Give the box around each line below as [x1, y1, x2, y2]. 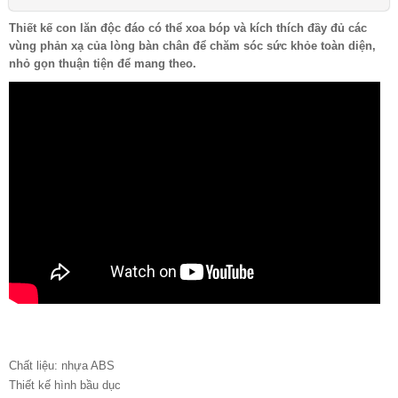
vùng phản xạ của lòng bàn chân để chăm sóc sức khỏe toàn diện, [9, 39, 376, 53]
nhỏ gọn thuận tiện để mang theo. [9, 57, 196, 71]
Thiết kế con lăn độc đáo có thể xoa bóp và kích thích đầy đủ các [9, 21, 367, 36]
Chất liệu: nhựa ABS [9, 359, 115, 373]
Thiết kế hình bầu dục [9, 378, 121, 393]
